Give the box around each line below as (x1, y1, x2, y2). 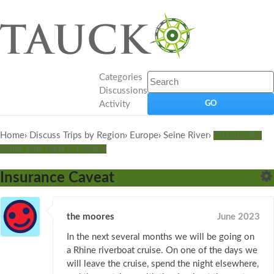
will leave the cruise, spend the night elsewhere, (67, 259, 259, 269)
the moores (67, 212, 114, 222)
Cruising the (213, 131, 262, 140)
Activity (99, 100, 130, 109)
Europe (130, 131, 158, 140)
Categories (99, 73, 143, 82)
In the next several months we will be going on (67, 232, 254, 242)
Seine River (163, 131, 209, 140)
